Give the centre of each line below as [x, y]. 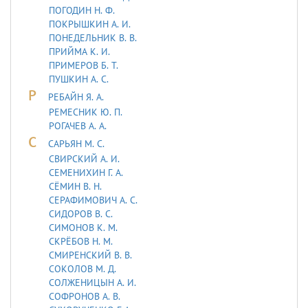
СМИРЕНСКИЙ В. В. [90, 255]
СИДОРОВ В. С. [81, 213]
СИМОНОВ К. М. [83, 227]
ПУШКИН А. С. [79, 79]
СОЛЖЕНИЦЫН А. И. [92, 282]
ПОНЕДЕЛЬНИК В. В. [93, 37]
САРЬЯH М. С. [76, 143]
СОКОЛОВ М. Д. [82, 268]
